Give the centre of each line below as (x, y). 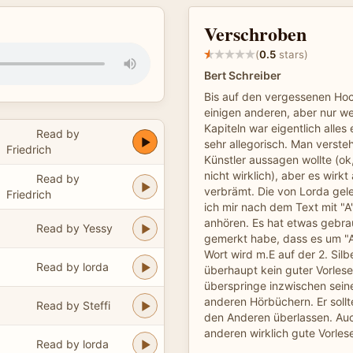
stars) (292, 54)
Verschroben (255, 33)
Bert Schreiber (243, 75)
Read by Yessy (74, 228)
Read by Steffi (73, 305)
